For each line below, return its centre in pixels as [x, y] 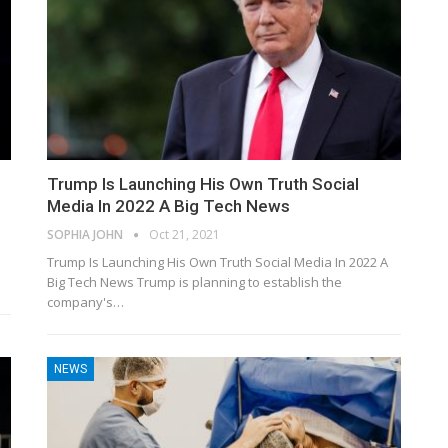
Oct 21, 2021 [185, 235]
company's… [86, 302]
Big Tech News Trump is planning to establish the [195, 282]
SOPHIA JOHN [87, 235]
